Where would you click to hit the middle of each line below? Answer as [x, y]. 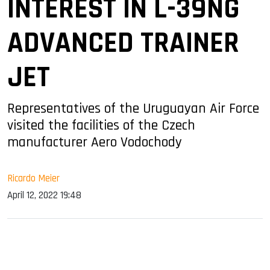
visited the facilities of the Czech [101, 125]
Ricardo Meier [33, 178]
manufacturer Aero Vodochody [95, 142]
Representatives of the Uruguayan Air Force [133, 108]
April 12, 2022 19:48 [44, 195]
